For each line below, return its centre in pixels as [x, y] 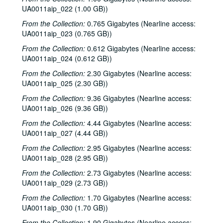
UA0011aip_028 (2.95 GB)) [65, 158]
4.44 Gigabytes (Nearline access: [138, 123]
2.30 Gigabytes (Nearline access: [138, 73]
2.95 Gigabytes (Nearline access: [138, 148]
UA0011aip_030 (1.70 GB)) [65, 208]
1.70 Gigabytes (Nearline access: [138, 198]
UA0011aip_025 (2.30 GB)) [65, 83]
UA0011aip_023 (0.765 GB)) [67, 33]
